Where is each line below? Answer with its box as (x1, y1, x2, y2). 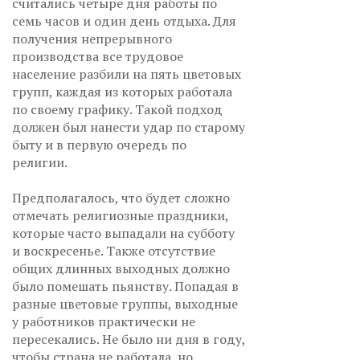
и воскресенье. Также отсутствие (12, 242, 215, 260)
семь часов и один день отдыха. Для (12, 12, 236, 31)
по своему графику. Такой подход (12, 100, 223, 119)
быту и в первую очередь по (12, 136, 186, 154)
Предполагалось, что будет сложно (12, 189, 230, 207)
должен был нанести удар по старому (12, 118, 245, 137)
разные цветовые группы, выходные (12, 295, 238, 313)
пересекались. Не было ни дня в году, (12, 330, 245, 349)
